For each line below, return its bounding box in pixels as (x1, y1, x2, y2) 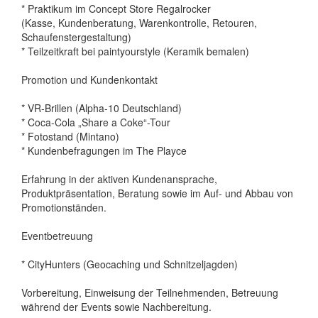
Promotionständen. (21, 200, 106, 215)
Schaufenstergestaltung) (21, 30, 131, 45)
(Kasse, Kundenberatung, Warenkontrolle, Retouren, (21, 16, 257, 31)
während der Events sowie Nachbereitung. (21, 300, 212, 314)
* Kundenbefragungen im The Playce (21, 143, 187, 158)
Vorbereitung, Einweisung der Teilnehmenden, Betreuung (21, 285, 278, 300)
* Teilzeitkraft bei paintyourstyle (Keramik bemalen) (21, 44, 249, 59)
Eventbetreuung (21, 229, 93, 243)
